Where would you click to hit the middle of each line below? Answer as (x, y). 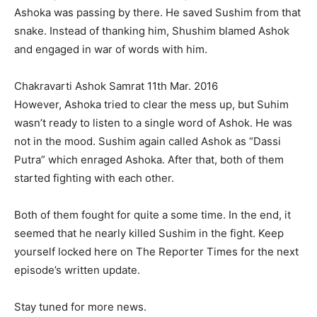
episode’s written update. (77, 270)
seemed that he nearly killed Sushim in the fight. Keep (149, 234)
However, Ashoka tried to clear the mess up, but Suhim (151, 105)
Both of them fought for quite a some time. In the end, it (152, 215)
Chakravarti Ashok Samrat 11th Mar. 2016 (116, 86)
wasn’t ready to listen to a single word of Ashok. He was (153, 123)
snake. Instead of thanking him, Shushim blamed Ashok (152, 31)
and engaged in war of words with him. (111, 50)
